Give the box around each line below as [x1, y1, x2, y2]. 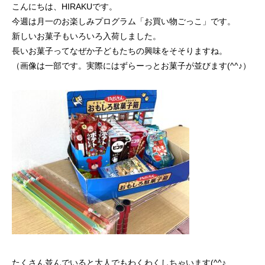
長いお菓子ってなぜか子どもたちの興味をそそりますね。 [12, 46, 227, 56]
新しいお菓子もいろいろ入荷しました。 [12, 31, 161, 41]
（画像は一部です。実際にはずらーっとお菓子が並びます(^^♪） [12, 61, 251, 70]
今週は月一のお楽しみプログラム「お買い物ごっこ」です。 [12, 17, 235, 26]
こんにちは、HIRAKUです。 [12, 2, 117, 11]
